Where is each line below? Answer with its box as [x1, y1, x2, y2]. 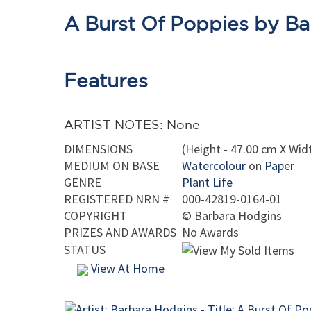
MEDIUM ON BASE [64, 158, 160, 174]
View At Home [88, 260, 165, 276]
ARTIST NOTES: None [64, 117, 200, 131]
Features [64, 69, 148, 91]
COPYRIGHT [64, 208, 127, 224]
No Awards [182, 224, 239, 240]
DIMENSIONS [64, 141, 133, 157]
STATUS [64, 242, 106, 258]
